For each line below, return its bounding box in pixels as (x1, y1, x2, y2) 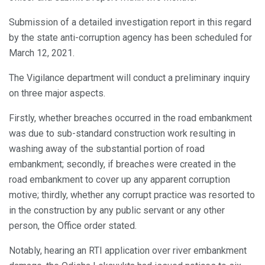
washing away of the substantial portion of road (9, 143, 205, 154)
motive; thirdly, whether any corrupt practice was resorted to (9, 189, 255, 201)
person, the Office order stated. (9, 219, 137, 231)
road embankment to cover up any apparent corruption (9, 173, 230, 185)
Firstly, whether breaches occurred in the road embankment (9, 112, 252, 124)
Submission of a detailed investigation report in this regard (9, 16, 251, 28)
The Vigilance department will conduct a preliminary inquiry (9, 72, 250, 83)
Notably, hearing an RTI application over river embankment (9, 244, 247, 256)
